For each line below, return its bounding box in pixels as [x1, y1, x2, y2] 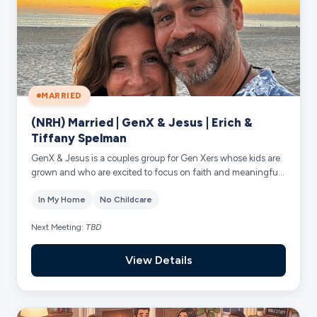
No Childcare [100, 194, 153, 204]
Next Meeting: [31, 221, 86, 232]
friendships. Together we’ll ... [31, 180, 148, 192]
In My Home [38, 194, 86, 204]
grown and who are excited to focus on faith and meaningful [31, 166, 281, 178]
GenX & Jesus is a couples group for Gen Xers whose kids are [31, 152, 281, 163]
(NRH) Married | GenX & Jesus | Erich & [31, 115, 253, 129]
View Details [125, 253, 192, 267]
